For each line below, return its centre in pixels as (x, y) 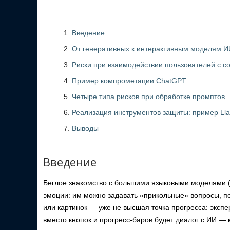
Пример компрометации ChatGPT (129, 81)
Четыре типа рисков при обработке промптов (148, 97)
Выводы (85, 128)
